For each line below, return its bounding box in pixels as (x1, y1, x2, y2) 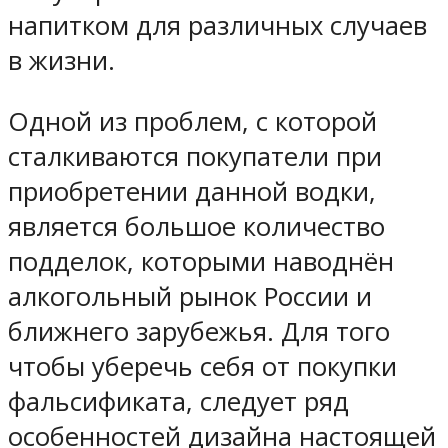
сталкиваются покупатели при (8, 138, 382, 174)
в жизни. (8, 42, 115, 78)
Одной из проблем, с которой (8, 103, 377, 139)
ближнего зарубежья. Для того (8, 313, 390, 349)
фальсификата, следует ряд (8, 383, 349, 419)
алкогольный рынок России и (8, 278, 372, 314)
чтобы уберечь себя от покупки (8, 348, 397, 384)
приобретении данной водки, (8, 173, 376, 209)
